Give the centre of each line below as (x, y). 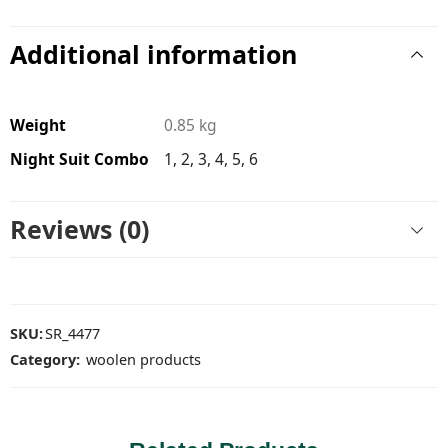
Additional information (153, 54)
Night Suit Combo (79, 159)
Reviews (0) (79, 229)
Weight (38, 125)
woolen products (143, 359)
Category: (45, 359)
